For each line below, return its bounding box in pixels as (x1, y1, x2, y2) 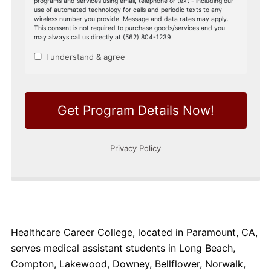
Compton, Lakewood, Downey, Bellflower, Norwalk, (10, 257, 246, 270)
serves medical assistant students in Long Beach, (10, 241, 235, 254)
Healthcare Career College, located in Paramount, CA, (10, 226, 258, 238)
